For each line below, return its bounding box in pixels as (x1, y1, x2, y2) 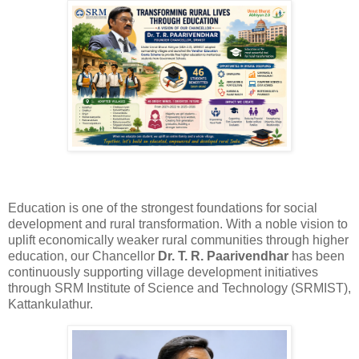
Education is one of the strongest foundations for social (8, 200, 317, 215)
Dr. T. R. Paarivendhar (158, 248, 288, 263)
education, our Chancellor (8, 248, 158, 263)
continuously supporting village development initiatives (8, 264, 318, 279)
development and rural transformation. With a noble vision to (8, 216, 348, 231)
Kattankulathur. (8, 296, 93, 311)
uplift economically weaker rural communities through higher (8, 232, 349, 247)
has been (292, 248, 345, 263)
